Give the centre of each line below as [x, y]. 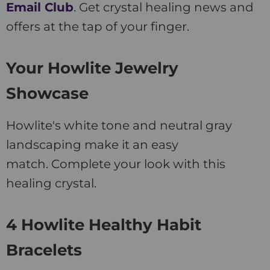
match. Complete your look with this [116, 164]
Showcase [47, 94]
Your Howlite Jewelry [92, 68]
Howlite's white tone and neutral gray [119, 126]
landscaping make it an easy [92, 145]
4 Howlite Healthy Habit [104, 225]
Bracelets [44, 250]
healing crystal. [53, 184]
